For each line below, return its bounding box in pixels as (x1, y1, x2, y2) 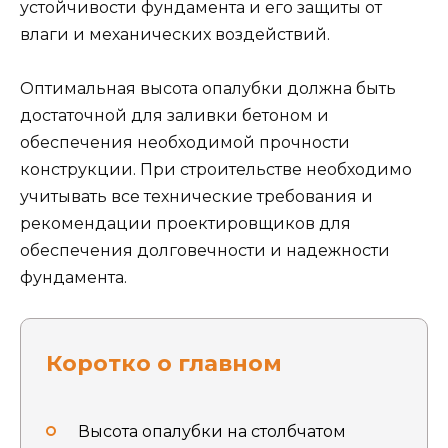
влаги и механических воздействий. (20, 25, 330, 44)
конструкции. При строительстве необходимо (20, 160, 412, 180)
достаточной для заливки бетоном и (20, 106, 329, 126)
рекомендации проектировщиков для (20, 214, 351, 234)
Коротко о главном (46, 349, 282, 378)
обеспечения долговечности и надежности (20, 241, 390, 261)
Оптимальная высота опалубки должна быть (20, 79, 396, 99)
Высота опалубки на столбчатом (78, 421, 346, 441)
